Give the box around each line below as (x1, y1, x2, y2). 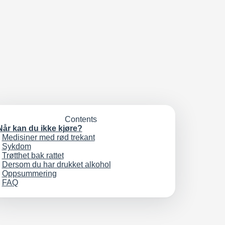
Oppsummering (2, 169, 57, 178)
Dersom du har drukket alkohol (2, 160, 111, 169)
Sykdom (2, 142, 31, 151)
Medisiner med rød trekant (2, 133, 95, 142)
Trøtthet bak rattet (2, 151, 64, 160)
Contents (65, 115, 97, 124)
